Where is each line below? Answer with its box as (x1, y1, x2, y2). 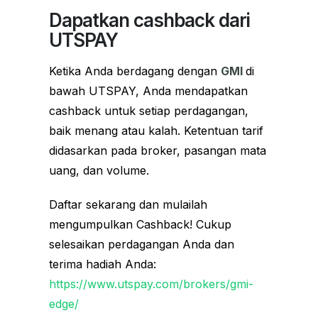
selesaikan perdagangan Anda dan (49, 236, 234, 251)
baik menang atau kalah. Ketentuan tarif (49, 123, 263, 138)
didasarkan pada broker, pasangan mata (49, 143, 266, 158)
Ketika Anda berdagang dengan (49, 63, 221, 78)
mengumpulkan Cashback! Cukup (49, 216, 231, 231)
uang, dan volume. (49, 163, 153, 177)
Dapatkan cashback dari (49, 9, 250, 31)
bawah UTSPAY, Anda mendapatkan (49, 83, 248, 98)
